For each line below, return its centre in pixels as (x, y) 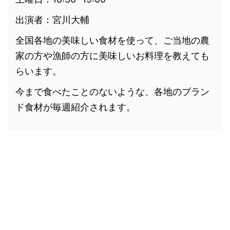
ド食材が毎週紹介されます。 (75, 107)
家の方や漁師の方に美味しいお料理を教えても (112, 56)
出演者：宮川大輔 (52, 20)
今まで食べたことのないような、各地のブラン (112, 92)
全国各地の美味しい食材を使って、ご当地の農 (112, 41)
